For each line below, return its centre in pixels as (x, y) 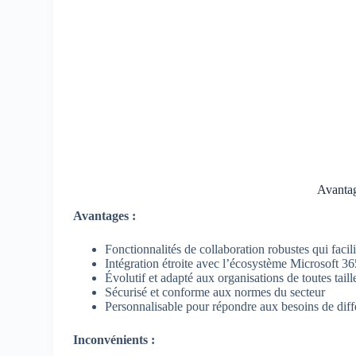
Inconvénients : (114, 339)
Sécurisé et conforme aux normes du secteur (215, 292)
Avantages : (105, 215)
